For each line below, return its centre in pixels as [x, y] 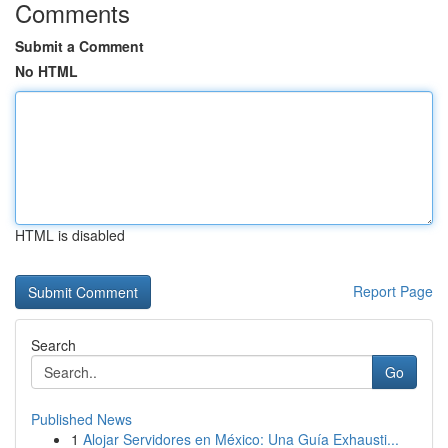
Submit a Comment [79, 46]
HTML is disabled [70, 235]
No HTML [46, 71]
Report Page [393, 291]
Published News [81, 419]
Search [53, 345]
